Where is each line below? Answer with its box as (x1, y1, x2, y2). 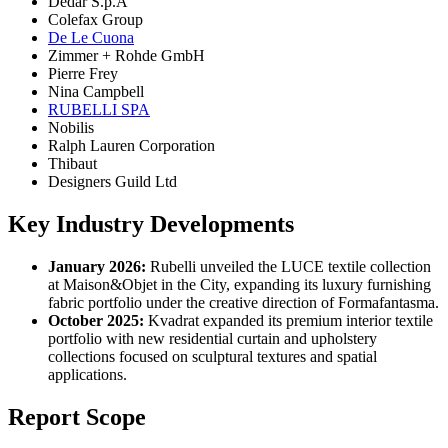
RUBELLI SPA (48, 101, 150, 119)
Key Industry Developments (8, 211, 294, 238)
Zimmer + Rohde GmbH (48, 47, 205, 65)
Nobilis (48, 119, 94, 137)
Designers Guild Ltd (48, 173, 177, 191)
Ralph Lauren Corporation (48, 137, 215, 155)
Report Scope (8, 404, 146, 431)
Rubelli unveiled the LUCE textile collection (146, 258, 431, 276)
